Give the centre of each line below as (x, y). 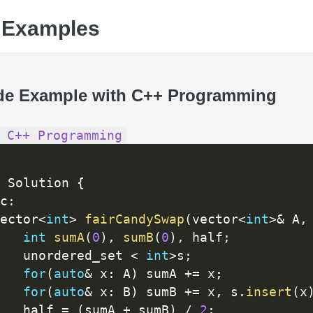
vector (215, 220)
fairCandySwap (134, 220)
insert (269, 292)
